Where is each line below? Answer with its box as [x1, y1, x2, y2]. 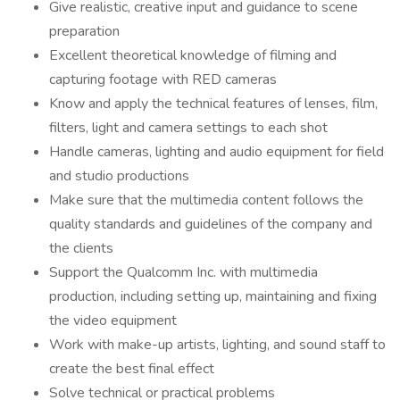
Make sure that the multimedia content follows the [49, 190, 363, 210]
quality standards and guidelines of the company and [49, 214, 372, 234]
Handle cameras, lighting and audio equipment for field [49, 142, 384, 162]
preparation [49, 21, 120, 41]
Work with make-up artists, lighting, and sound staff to [49, 335, 386, 354]
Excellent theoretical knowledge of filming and [49, 46, 337, 65]
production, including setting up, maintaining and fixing [49, 287, 377, 306]
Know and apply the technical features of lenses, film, [49, 94, 378, 113]
